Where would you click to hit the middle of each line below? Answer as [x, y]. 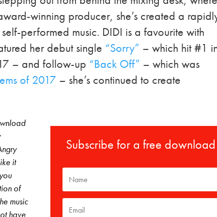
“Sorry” [123, 47]
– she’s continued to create [119, 79]
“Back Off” [115, 63]
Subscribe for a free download [141, 144]
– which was [170, 63]
